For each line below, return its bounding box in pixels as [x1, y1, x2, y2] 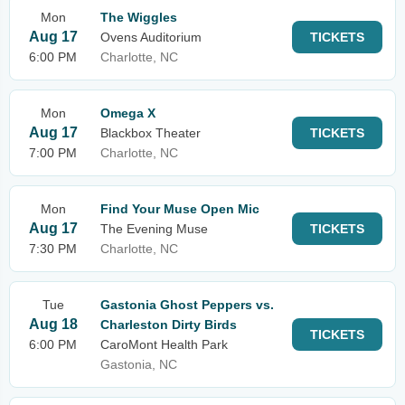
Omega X [100, 106, 155, 120]
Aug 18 [28, 316, 78, 332]
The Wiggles [100, 10, 177, 24]
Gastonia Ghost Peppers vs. [100, 297, 274, 312]
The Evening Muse [100, 221, 208, 236]
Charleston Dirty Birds [100, 317, 237, 332]
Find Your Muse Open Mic [100, 202, 259, 216]
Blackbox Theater [100, 126, 201, 140]
